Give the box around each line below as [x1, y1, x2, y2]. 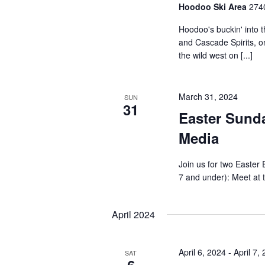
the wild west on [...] [178, 49, 253, 61]
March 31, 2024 [178, 91, 238, 102]
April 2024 [112, 208, 155, 221]
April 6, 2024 [178, 246, 226, 258]
